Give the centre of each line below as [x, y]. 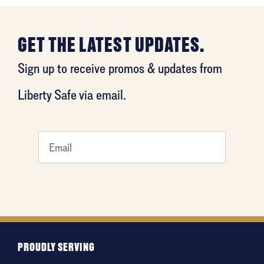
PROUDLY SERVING [56, 247]
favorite [53, 214]
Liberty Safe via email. [72, 95]
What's [53, 143]
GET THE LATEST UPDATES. [111, 45]
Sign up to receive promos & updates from [120, 68]
